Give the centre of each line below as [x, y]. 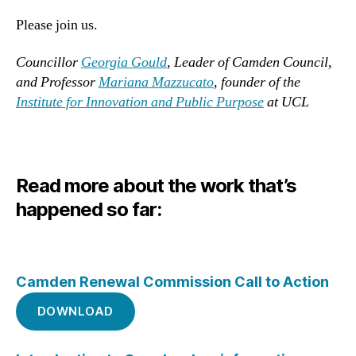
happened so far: [89, 209]
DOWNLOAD [75, 311]
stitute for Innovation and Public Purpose [146, 103]
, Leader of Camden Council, [250, 63]
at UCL [286, 103]
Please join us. [58, 25]
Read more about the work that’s [157, 185]
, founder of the [257, 83]
